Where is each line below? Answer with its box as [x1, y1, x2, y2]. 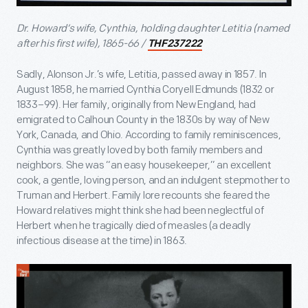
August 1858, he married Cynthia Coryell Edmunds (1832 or [16, 82, 274, 96]
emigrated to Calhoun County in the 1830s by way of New [16, 113, 269, 126]
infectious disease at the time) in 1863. [16, 234, 187, 247]
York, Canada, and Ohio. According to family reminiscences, [16, 128, 281, 142]
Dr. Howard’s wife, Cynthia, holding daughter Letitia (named [16, 21, 289, 35]
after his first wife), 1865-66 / [16, 36, 147, 50]
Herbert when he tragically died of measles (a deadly [16, 219, 251, 232]
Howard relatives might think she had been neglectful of [16, 203, 264, 217]
